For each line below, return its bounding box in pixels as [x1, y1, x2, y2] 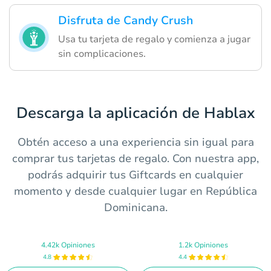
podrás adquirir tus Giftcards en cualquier [28, 168, 243, 183]
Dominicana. [103, 200, 168, 215]
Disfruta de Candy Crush [58, 13, 193, 29]
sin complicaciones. [58, 47, 146, 61]
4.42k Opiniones [41, 240, 95, 250]
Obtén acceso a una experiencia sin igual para [17, 135, 254, 150]
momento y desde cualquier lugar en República [14, 184, 257, 199]
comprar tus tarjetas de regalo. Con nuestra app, [12, 151, 259, 166]
